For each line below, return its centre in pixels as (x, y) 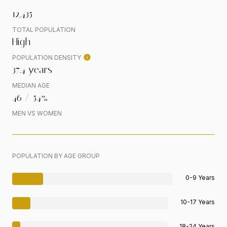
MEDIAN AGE (31, 86)
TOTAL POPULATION (44, 30)
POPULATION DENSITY (47, 58)
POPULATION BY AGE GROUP (56, 156)
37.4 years (32, 70)
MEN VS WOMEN (37, 113)
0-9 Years (200, 178)
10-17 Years (198, 202)
